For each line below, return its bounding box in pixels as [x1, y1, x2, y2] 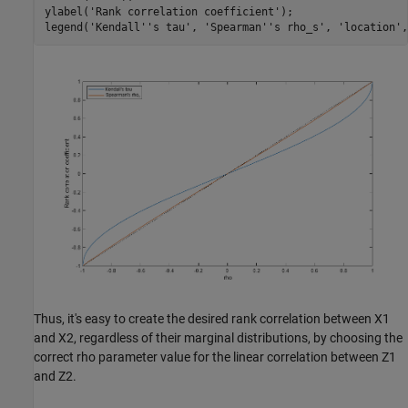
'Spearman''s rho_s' [203, 20, 325, 34]
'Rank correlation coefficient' [88, 5, 280, 18]
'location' [337, 20, 402, 34]
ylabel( [44, 5, 89, 18]
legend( [44, 20, 89, 34]
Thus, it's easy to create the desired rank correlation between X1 [34, 311, 390, 326]
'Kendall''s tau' [88, 20, 191, 34]
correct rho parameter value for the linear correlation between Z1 [34, 349, 396, 364]
